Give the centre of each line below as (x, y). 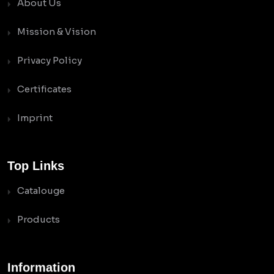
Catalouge (41, 190)
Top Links (36, 165)
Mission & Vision (57, 31)
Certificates (44, 89)
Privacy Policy (50, 60)
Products (39, 219)
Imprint (35, 117)
